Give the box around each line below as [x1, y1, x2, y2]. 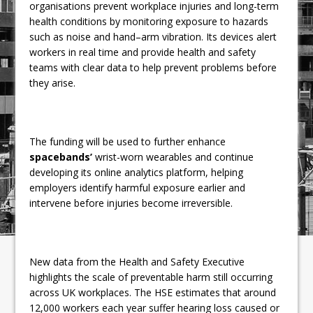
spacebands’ [29, 150, 93, 163]
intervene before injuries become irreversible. [29, 196, 233, 210]
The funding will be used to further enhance [29, 134, 226, 148]
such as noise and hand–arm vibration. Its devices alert [29, 29, 277, 43]
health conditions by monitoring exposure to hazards [29, 14, 269, 28]
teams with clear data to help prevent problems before [29, 60, 277, 74]
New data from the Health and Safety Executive [29, 254, 245, 268]
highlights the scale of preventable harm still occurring [29, 270, 273, 284]
